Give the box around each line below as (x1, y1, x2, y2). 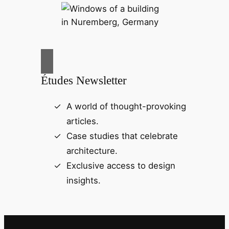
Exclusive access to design (66, 161, 175, 171)
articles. (66, 116, 99, 127)
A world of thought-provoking (66, 101, 186, 112)
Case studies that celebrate (66, 131, 178, 142)
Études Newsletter (40, 73, 127, 87)
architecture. (66, 146, 118, 156)
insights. (66, 175, 101, 186)
